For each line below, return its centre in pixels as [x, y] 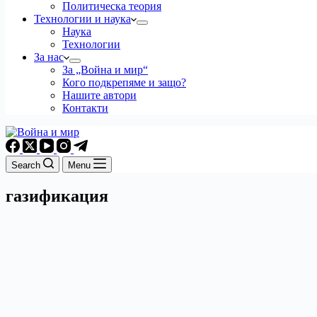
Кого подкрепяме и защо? [124, 82]
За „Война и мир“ [105, 70]
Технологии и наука [82, 19]
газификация [57, 196]
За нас [49, 57]
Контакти [85, 108]
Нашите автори [99, 95]
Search [26, 165]
